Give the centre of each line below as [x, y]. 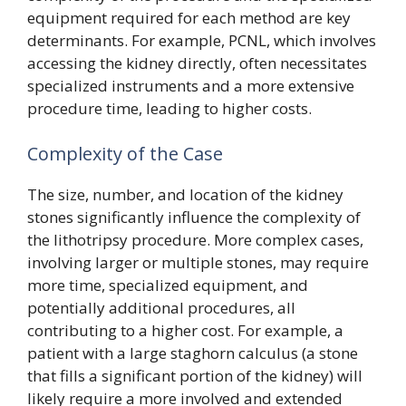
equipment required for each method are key [189, 18]
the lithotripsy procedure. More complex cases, [195, 239]
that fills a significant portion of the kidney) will [195, 375]
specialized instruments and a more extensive [191, 86]
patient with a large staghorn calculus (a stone [193, 353]
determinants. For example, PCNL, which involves [202, 40]
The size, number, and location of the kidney [185, 194]
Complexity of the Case [125, 153]
